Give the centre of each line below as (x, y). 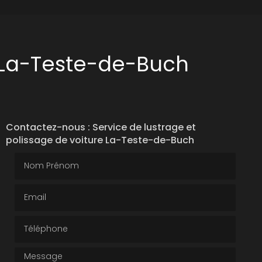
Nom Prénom (43, 158)
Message (35, 253)
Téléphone (38, 221)
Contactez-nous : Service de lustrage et (101, 127)
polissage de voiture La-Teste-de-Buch (100, 140)
